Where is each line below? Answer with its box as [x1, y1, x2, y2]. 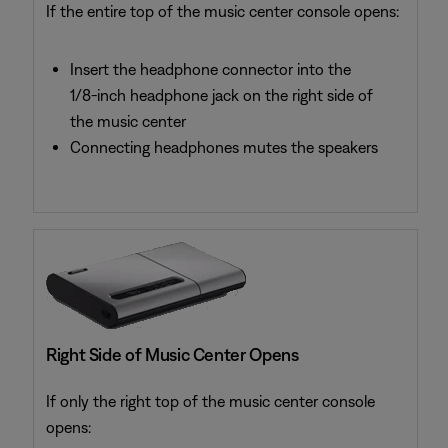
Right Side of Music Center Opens [46, 344, 299, 365]
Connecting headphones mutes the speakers [70, 138, 378, 156]
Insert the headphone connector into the [70, 60, 351, 78]
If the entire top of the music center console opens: [46, 2, 399, 20]
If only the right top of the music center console [46, 392, 375, 410]
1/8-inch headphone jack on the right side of [70, 86, 373, 104]
